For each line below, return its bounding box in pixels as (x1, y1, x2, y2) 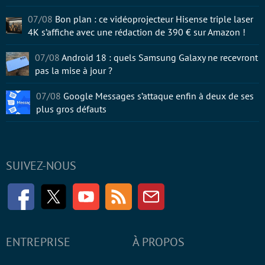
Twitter (69, 183, 96, 195)
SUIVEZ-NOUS (6, 158, 76, 173)
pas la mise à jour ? (35, 64, 113, 76)
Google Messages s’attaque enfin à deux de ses (63, 90, 254, 102)
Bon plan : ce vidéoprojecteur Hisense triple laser (55, 13, 254, 25)
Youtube (101, 183, 135, 195)
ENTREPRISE (6, 234, 70, 250)
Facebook (36, 183, 75, 195)
